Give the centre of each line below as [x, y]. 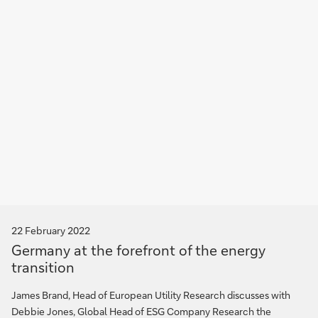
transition [43, 267]
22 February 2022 [51, 230]
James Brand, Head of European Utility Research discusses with [151, 295]
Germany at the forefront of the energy [138, 250]
